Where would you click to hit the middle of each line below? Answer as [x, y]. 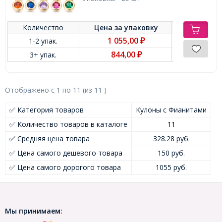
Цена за [110, 28]
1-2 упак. [43, 41]
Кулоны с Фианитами [171, 110]
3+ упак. [43, 55]
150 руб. [171, 153]
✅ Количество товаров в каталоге [68, 124]
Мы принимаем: [34, 211]
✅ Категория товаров [47, 110]
